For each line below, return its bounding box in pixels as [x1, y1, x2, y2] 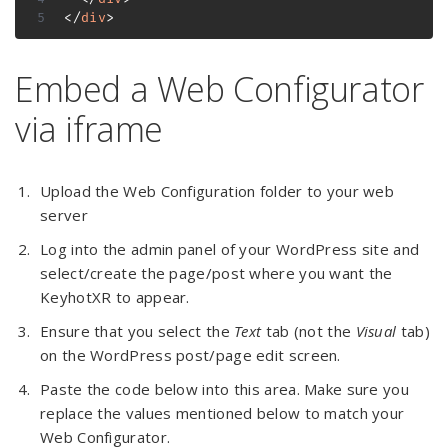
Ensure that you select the [40, 320, 235, 341]
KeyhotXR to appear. [40, 286, 190, 307]
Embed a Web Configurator [15, 65, 424, 112]
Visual [355, 320, 397, 341]
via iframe [15, 105, 163, 152]
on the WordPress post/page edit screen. [40, 344, 341, 365]
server [40, 204, 88, 225]
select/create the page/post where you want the [40, 262, 393, 283]
